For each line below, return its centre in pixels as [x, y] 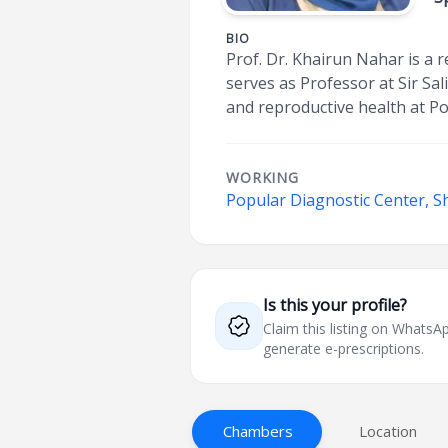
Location [388, 431]
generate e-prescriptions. [344, 348]
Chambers [258, 431]
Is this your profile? [335, 305]
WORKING [262, 177]
